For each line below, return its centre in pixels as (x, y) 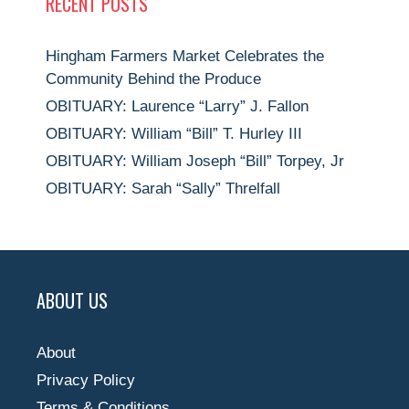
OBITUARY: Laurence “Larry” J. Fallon (177, 106)
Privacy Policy (86, 380)
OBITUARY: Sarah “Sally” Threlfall (163, 188)
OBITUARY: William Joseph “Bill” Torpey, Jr (195, 161)
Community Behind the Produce (153, 79)
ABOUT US (72, 300)
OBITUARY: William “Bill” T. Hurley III (174, 133)
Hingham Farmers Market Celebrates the (185, 56)
